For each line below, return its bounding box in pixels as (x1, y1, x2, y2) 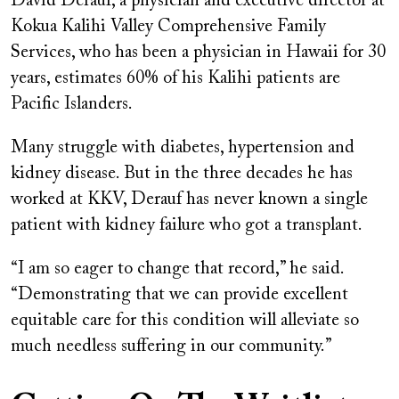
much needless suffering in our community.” (11, 337, 332, 355)
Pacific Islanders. (11, 94, 133, 113)
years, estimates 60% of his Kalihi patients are (11, 69, 340, 87)
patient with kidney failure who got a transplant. (11, 216, 362, 234)
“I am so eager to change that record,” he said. (11, 259, 344, 278)
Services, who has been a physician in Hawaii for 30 (11, 43, 386, 61)
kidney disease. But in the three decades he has (11, 164, 353, 183)
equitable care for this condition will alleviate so (11, 311, 359, 330)
